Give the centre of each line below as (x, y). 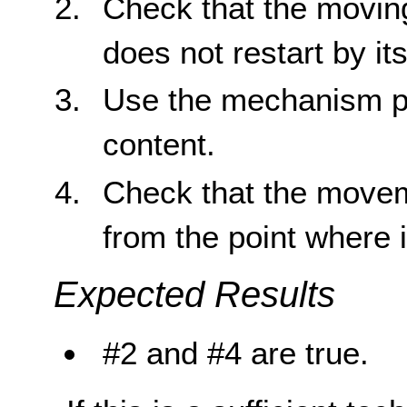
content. (159, 144)
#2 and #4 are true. (236, 353)
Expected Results (194, 295)
